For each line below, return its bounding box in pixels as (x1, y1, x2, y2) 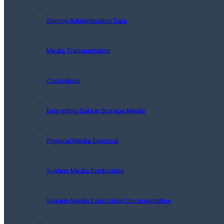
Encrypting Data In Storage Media (46, 106, 145, 114)
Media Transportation (46, 46, 110, 54)
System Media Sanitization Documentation (46, 196, 171, 204)
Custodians (46, 76, 80, 84)
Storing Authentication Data (46, 16, 127, 24)
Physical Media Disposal (46, 136, 118, 144)
